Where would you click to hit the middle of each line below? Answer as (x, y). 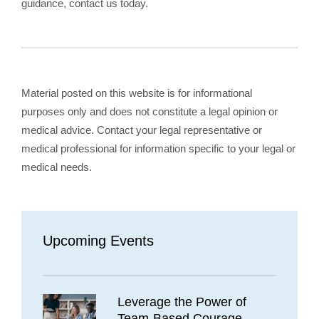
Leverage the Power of (182, 302)
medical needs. (57, 167)
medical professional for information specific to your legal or (158, 148)
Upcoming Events (98, 240)
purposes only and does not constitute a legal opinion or (150, 111)
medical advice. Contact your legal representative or (142, 130)
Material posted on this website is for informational (137, 93)
